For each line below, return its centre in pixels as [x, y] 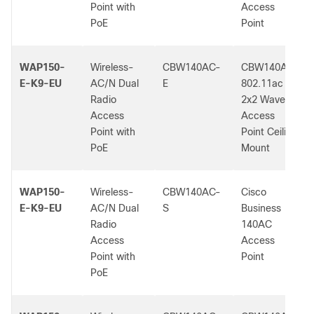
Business [261, 208]
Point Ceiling [269, 132]
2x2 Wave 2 [267, 100]
